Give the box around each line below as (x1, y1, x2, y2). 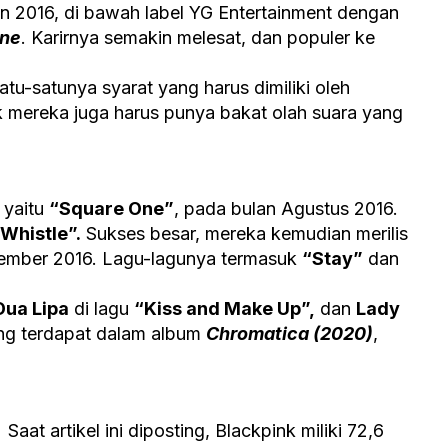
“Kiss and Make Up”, (134, 298, 315, 320)
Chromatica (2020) (206, 323, 373, 345)
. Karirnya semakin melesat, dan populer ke (21, 27, 375, 49)
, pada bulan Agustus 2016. (174, 198, 398, 220)
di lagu (69, 298, 134, 320)
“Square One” (49, 198, 174, 220)
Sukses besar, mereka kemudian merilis (81, 223, 408, 245)
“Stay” (302, 248, 363, 270)
